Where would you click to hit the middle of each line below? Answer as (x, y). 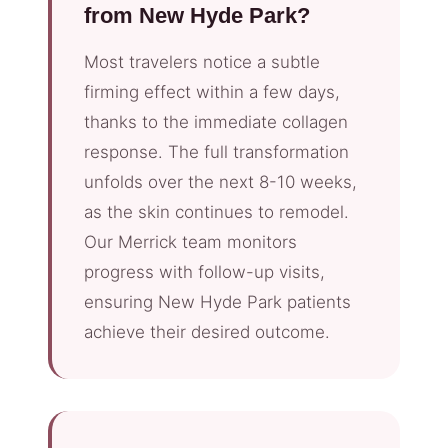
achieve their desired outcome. (207, 331)
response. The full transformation (216, 151)
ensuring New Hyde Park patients (217, 301)
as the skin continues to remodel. (216, 211)
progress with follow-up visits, (204, 271)
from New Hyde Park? (197, 15)
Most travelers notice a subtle (202, 61)
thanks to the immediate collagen (216, 121)
